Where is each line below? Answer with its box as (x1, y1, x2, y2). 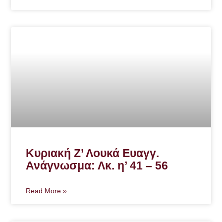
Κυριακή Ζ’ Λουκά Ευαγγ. (26, 146, 160, 160)
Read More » (26, 186, 67, 195)
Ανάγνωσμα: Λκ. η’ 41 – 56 (26, 159, 168, 172)
